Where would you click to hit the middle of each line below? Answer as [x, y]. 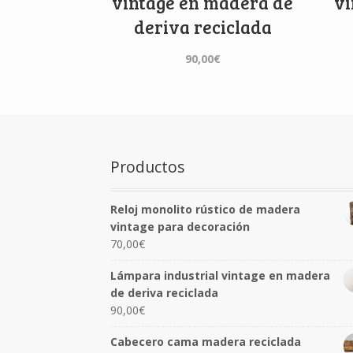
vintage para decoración [180, 226]
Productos [148, 166]
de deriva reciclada [165, 293]
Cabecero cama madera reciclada [206, 342]
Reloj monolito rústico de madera [206, 209]
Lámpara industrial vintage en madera [221, 276]
